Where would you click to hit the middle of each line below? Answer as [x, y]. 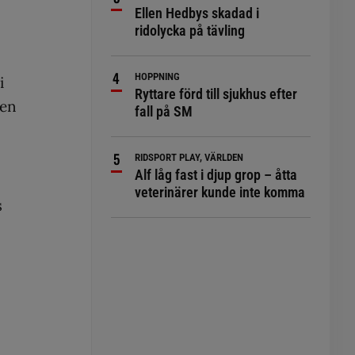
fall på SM [164, 111]
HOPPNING [158, 76]
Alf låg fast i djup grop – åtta [216, 175]
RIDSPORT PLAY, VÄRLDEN [189, 157]
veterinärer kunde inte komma [220, 192]
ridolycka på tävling [190, 31]
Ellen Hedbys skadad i [197, 13]
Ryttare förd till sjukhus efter [216, 94]
